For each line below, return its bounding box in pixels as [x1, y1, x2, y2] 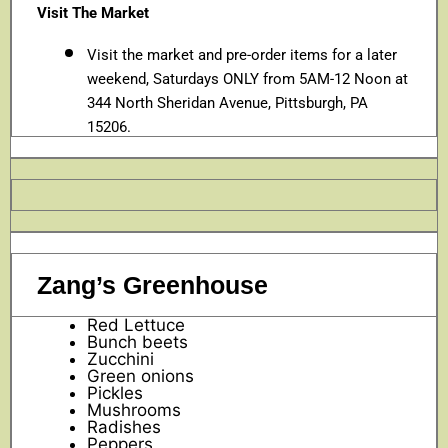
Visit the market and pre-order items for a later [87, 45, 397, 64]
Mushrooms [87, 399, 181, 420]
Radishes [87, 416, 161, 437]
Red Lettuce [87, 314, 185, 335]
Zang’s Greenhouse [37, 270, 268, 299]
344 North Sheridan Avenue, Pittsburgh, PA [87, 93, 368, 112]
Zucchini [87, 348, 154, 369]
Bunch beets [87, 331, 188, 352]
